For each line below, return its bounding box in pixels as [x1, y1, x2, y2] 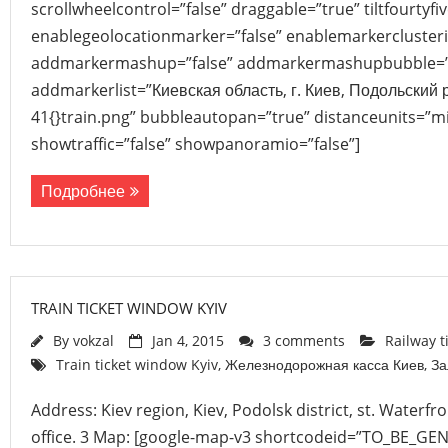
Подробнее [41, 180, 125, 202]
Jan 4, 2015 [152, 331, 224, 350]
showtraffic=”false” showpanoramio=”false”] [31, 133, 360, 155]
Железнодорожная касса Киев [225, 355, 424, 374]
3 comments [263, 331, 345, 350]
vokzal [73, 331, 114, 350]
